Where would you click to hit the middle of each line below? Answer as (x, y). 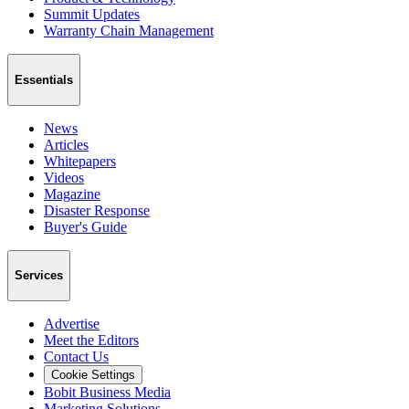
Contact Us (76, 356)
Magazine (72, 194)
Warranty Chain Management (129, 31)
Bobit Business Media (107, 392)
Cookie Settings (93, 374)
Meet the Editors (91, 340)
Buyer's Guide (85, 226)
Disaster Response (97, 210)
